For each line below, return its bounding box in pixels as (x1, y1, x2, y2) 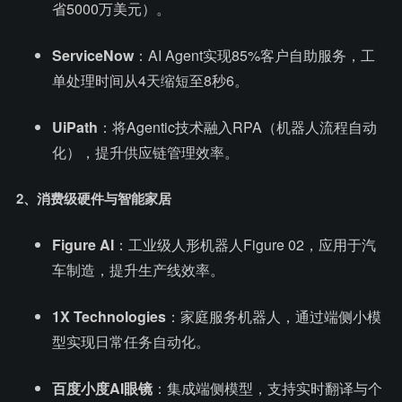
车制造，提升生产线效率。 (52, 259, 224, 280)
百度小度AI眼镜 (52, 378, 153, 398)
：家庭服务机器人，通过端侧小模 (166, 306, 381, 327)
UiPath (52, 117, 98, 137)
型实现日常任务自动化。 (52, 331, 210, 352)
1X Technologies (52, 306, 166, 327)
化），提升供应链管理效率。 (52, 142, 239, 162)
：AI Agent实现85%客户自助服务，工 (134, 45, 375, 66)
